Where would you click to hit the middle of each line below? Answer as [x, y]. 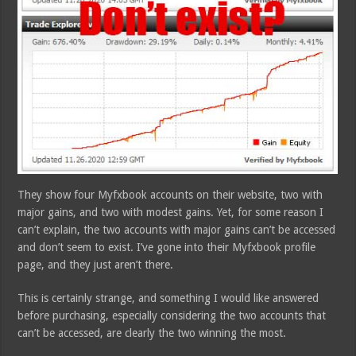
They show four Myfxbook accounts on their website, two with [170, 194]
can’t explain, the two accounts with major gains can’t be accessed [177, 229]
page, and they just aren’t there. [96, 264]
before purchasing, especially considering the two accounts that [172, 315]
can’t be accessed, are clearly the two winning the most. [152, 333]
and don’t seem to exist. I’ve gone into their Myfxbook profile [167, 247]
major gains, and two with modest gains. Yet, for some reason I [171, 212]
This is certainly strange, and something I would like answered [168, 298]
